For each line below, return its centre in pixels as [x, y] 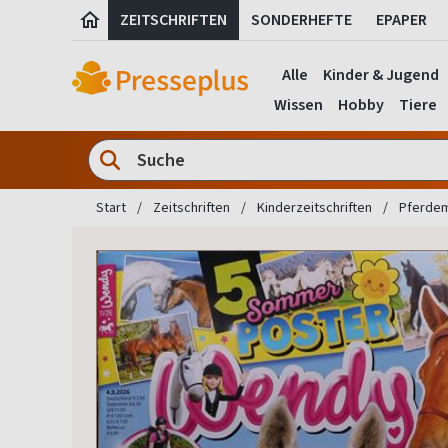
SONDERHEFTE [301, 19]
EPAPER [401, 19]
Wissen [298, 104]
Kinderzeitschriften [314, 208]
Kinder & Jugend [381, 74]
